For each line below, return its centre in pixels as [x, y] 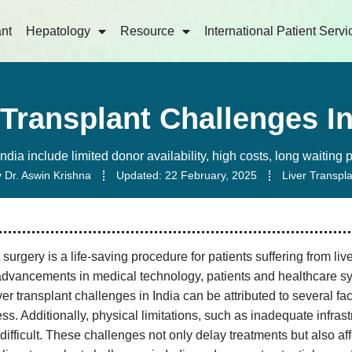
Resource [148, 31]
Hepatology [59, 31]
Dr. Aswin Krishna [46, 175]
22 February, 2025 [211, 175]
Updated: [139, 175]
